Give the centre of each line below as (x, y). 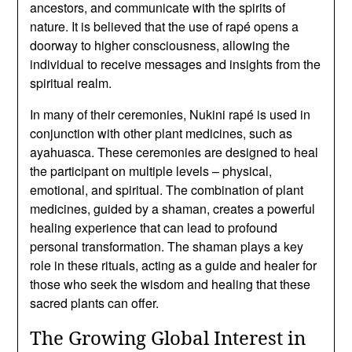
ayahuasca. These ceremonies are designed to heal (174, 152)
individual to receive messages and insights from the (176, 64)
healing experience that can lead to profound (154, 227)
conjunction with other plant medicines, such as (161, 133)
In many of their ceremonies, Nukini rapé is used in (170, 114)
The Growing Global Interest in (168, 337)
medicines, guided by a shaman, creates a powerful (173, 208)
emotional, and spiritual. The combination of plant (167, 189)
